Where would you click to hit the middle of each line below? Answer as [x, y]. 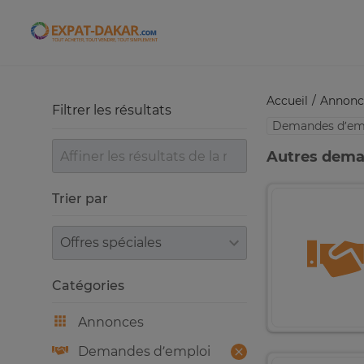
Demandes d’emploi [144, 351]
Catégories [88, 286]
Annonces [111, 322]
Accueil [287, 101]
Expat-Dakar [134, 38]
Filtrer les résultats [112, 110]
